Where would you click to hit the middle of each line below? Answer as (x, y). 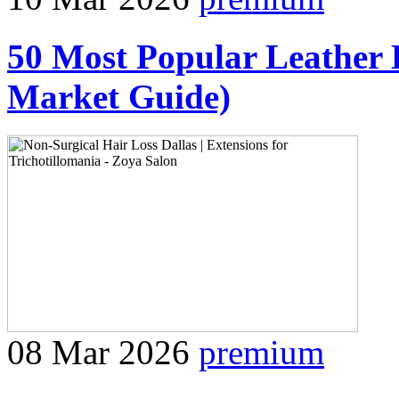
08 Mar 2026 (98, 353)
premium (261, 353)
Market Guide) (119, 96)
